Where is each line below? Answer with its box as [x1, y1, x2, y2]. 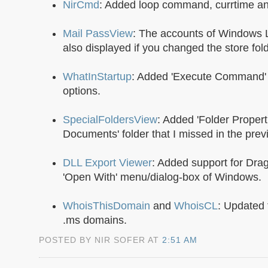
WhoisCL [174, 200, 218, 212]
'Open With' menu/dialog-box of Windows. [63, 171, 261, 184]
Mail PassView [63, 28, 133, 40]
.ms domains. [63, 214, 127, 227]
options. [63, 85, 100, 98]
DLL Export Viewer [63, 157, 152, 169]
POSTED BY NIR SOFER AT [39, 234, 163, 245]
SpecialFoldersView [63, 114, 157, 126]
